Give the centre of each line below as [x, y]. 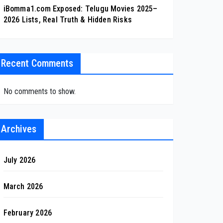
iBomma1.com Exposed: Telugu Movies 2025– [80, 8]
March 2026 [23, 186]
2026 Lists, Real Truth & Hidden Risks [68, 19]
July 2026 [19, 160]
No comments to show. [39, 91]
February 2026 [28, 213]
